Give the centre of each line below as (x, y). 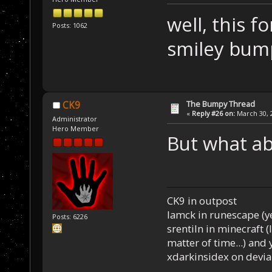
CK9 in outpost (202, 201)
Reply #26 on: (214, 113)
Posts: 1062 (70, 25)
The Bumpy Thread (221, 104)
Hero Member (76, 129)
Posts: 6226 (70, 217)
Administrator (75, 119)
